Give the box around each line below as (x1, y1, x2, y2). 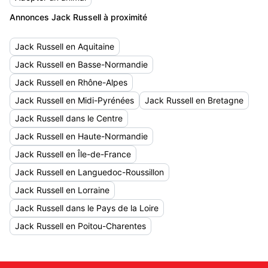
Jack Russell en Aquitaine (15, 41, 114, 51)
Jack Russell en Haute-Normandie (15, 131, 148, 141)
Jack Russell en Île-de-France (15, 149, 131, 159)
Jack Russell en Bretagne (145, 95, 243, 105)
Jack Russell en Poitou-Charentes (15, 221, 146, 231)
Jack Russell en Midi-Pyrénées (15, 95, 134, 105)
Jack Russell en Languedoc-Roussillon (15, 167, 164, 177)
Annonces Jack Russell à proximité (10, 12, 147, 22)
